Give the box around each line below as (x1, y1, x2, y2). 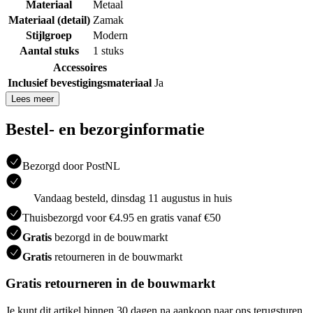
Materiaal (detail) (8, 13, 90, 26)
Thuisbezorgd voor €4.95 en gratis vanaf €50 (22, 211, 221, 224)
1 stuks (93, 44, 124, 57)
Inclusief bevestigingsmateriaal (8, 76, 152, 89)
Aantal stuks (19, 44, 79, 57)
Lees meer (11, 93, 54, 104)
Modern (93, 29, 128, 41)
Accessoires (52, 61, 107, 73)
